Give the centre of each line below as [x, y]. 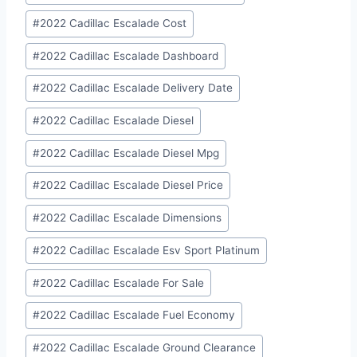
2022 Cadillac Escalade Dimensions [131, 218]
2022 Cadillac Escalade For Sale [122, 282]
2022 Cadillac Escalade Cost [114, 24]
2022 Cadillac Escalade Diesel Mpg [130, 153]
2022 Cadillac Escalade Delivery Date [137, 88]
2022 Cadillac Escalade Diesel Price [132, 185]
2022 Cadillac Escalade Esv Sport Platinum [150, 251]
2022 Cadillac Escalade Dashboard [129, 56]
